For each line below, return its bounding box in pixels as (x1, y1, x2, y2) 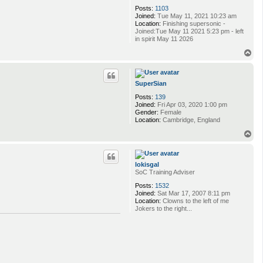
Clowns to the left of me (161, 197, 229, 204)
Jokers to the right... (135, 204, 192, 212)
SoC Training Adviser (135, 168, 195, 176)
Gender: (135, 108, 159, 116)
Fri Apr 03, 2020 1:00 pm (156, 100, 227, 108)
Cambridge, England (161, 116, 220, 123)
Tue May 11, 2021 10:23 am (156, 12, 237, 19)
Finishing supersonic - (161, 19, 225, 27)
